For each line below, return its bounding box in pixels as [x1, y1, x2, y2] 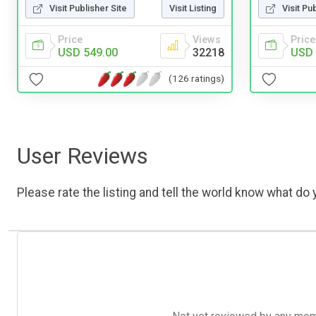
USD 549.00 [58, 45, 118, 59]
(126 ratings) [169, 73, 224, 85]
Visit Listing [169, 2, 217, 13]
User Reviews [17, 142, 148, 169]
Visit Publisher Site [49, 2, 127, 13]
